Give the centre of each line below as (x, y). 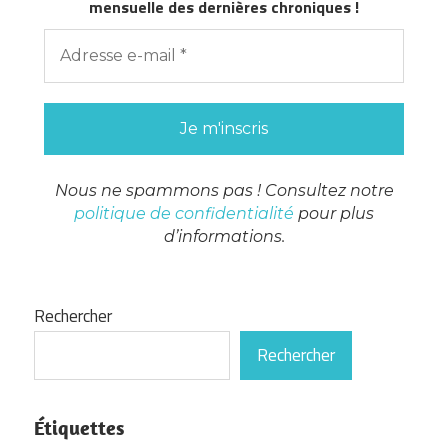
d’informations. (224, 236)
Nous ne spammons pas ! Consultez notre (224, 190)
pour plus (334, 213)
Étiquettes (79, 428)
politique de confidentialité (184, 213)
